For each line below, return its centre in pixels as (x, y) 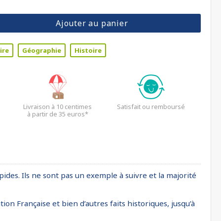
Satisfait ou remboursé (151, 107)
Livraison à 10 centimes (57, 107)
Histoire (88, 50)
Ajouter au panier (92, 23)
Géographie (42, 50)
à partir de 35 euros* (57, 114)
